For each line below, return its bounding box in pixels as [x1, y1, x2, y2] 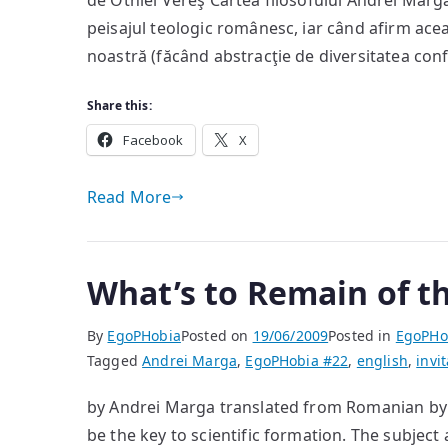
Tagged [87, 351, 143, 370]
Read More [87, 186, 172, 208]
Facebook [123, 131, 184, 149]
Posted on [180, 326, 253, 345]
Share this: [87, 97, 152, 114]
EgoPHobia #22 [245, 351, 349, 370]
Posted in [328, 326, 396, 345]
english [356, 351, 408, 370]
